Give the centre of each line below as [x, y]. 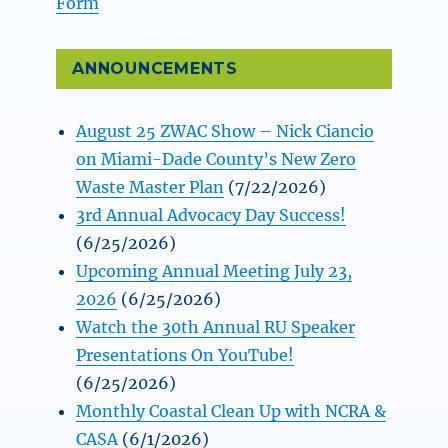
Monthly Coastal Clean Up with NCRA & [231, 410]
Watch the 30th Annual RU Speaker [216, 326]
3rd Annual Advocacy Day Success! [211, 214]
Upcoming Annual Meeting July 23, [214, 270]
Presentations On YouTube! [185, 354]
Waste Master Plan [150, 186]
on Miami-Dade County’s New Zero [216, 158]
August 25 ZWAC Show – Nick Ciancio [225, 130]
